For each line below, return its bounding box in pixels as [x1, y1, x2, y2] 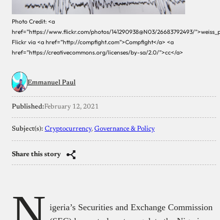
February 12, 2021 [44, 103, 99, 110]
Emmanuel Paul [27, 79, 76, 86]
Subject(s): [12, 125, 45, 133]
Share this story [12, 151, 61, 158]
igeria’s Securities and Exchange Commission [50, 202, 213, 212]
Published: [12, 103, 44, 110]
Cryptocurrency [45, 125, 91, 133]
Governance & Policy [94, 125, 155, 133]
